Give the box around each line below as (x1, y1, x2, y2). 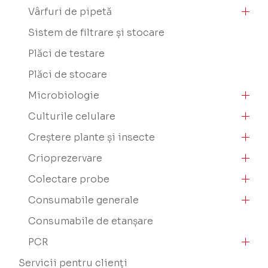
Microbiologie (28, 89, 100, 102)
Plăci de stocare (28, 68, 108, 81)
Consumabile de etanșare (28, 215, 154, 227)
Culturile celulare (28, 110, 116, 123)
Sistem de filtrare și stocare (28, 26, 165, 39)
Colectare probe (28, 173, 110, 185)
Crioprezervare (28, 152, 103, 165)
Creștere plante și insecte (28, 131, 156, 144)
